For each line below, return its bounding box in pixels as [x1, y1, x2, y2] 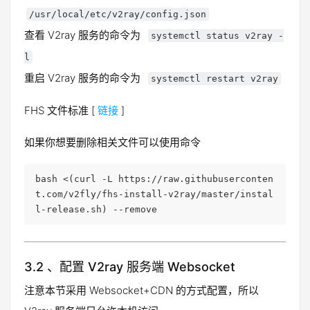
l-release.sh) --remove [35, 204, 157, 215]
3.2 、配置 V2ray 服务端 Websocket [24, 259, 235, 274]
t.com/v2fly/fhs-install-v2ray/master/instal [35, 189, 273, 199]
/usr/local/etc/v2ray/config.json [29, 9, 206, 19]
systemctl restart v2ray [151, 73, 278, 84]
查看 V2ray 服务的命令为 [24, 28, 146, 42]
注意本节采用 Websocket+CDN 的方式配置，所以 [24, 284, 259, 297]
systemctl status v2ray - [151, 30, 284, 41]
